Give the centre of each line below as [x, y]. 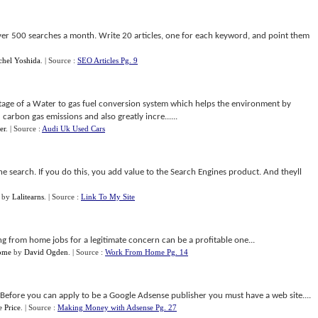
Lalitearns [28, 197]
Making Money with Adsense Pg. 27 [117, 307]
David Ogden [46, 252]
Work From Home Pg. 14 [147, 252]
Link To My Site [108, 197]
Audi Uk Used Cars [73, 128]
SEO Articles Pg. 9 [108, 60]
